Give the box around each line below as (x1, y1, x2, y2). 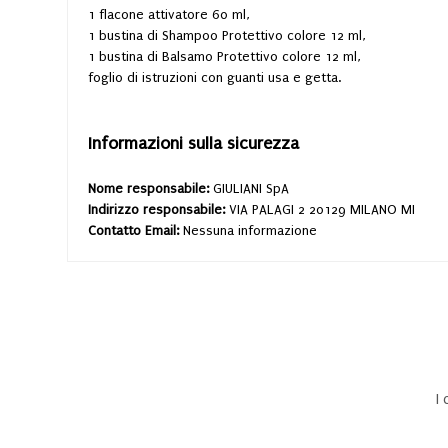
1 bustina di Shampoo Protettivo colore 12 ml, (88, 27, 366, 43)
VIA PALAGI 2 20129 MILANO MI (229, 201, 415, 217)
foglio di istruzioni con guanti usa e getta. (88, 69, 341, 85)
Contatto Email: (88, 222, 183, 238)
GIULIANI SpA (213, 180, 289, 196)
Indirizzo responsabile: (88, 201, 229, 217)
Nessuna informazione (183, 222, 317, 238)
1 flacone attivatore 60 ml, (88, 6, 250, 22)
